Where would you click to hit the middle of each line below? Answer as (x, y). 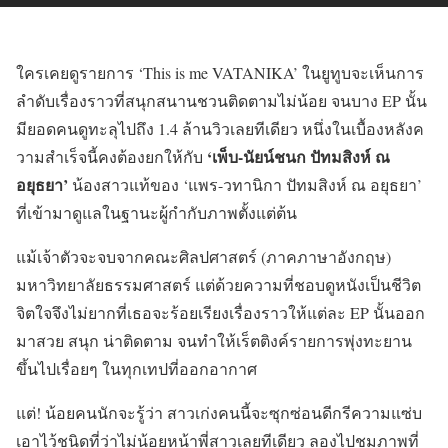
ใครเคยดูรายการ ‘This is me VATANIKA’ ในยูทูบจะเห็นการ (220, 73)
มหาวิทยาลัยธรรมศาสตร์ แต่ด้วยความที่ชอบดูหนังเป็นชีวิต (218, 285)
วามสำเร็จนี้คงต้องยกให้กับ (111, 157)
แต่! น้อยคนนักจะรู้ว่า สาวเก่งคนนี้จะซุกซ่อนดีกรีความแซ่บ (219, 413)
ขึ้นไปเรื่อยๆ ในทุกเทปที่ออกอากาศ (136, 369)
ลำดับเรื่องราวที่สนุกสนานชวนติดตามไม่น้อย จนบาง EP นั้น (221, 101)
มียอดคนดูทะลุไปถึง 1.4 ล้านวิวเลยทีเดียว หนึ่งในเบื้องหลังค (220, 129)
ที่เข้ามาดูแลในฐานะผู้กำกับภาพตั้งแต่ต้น (156, 213)
